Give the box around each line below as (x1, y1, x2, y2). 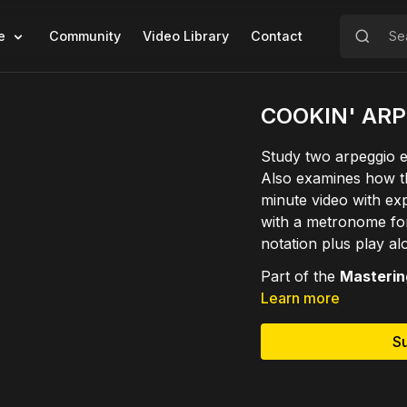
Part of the (261, 267, 341, 285)
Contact (250, 28, 303, 44)
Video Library (142, 28, 229, 44)
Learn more (261, 289, 341, 307)
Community (48, 28, 121, 44)
